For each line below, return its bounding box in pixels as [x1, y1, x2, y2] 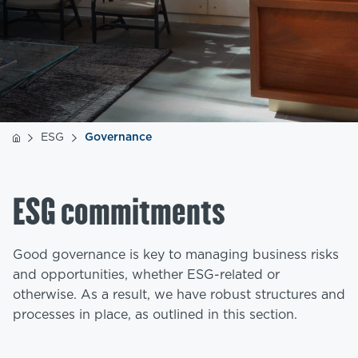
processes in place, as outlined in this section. [13, 308, 297, 321]
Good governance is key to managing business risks [13, 249, 339, 261]
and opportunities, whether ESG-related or [13, 268, 280, 281]
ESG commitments [13, 189, 225, 235]
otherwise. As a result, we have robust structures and [13, 288, 345, 301]
